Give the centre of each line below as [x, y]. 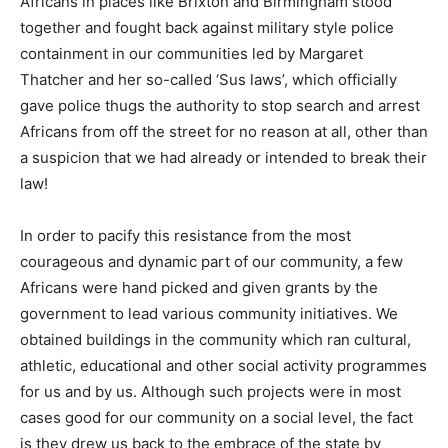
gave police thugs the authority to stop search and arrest [220, 105]
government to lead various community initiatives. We [209, 313]
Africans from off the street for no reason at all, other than [224, 131]
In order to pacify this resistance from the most [185, 235]
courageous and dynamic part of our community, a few [211, 261]
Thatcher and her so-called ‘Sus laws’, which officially [208, 79]
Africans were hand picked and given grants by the [199, 287]
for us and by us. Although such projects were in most [210, 391]
